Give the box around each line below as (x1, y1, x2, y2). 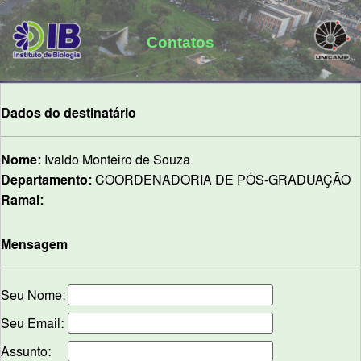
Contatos (147, 33, 214, 51)
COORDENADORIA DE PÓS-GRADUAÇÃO (92, 171, 351, 189)
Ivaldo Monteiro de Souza (41, 151, 190, 168)
